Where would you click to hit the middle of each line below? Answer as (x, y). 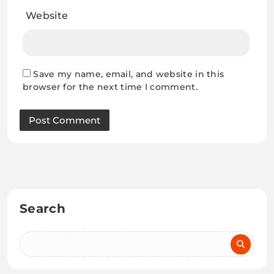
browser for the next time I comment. (110, 87)
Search (43, 208)
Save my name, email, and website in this (129, 74)
